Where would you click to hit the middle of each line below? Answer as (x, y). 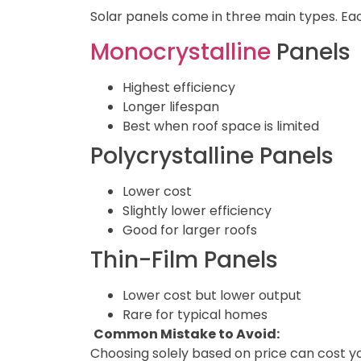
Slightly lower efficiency (197, 210)
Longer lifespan (171, 106)
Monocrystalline (180, 52)
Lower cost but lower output (212, 295)
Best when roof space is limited (221, 126)
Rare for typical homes (195, 314)
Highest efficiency (179, 87)
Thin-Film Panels (184, 259)
